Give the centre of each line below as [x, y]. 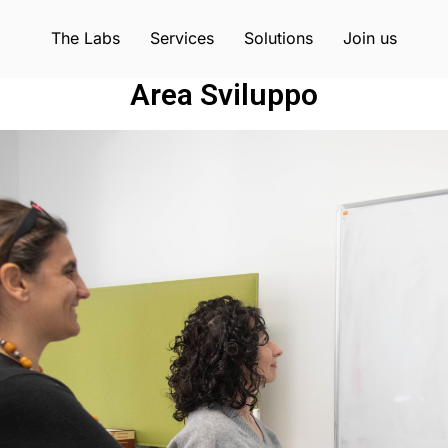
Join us [370, 38]
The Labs [85, 38]
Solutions [278, 38]
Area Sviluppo [224, 94]
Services [182, 38]
